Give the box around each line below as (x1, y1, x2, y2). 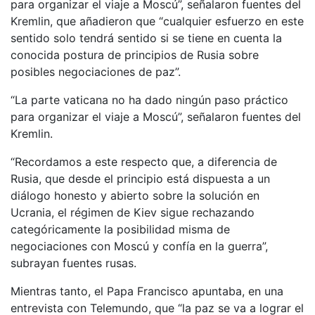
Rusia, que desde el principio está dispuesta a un (11, 171, 270, 186)
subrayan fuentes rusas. (11, 255, 136, 270)
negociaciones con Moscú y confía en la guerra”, (11, 238, 268, 253)
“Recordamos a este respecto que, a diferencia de (11, 154, 277, 169)
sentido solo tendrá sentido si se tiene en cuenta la (11, 30, 282, 45)
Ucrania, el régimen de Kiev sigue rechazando (11, 205, 255, 219)
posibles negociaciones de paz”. (11, 64, 181, 79)
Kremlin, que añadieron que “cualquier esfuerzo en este (11, 13, 304, 28)
